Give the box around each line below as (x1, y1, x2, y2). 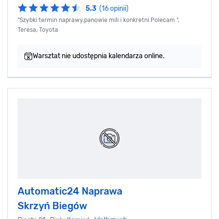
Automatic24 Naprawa (18, 185, 122, 197)
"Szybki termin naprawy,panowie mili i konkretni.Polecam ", (18, 16, 179, 23)
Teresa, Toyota (18, 26, 58, 33)
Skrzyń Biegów (18, 199, 87, 212)
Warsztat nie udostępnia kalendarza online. (33, 51, 165, 60)
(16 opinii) (99, 4, 129, 13)
